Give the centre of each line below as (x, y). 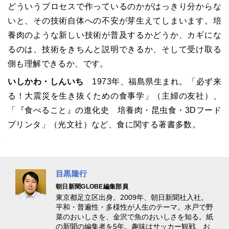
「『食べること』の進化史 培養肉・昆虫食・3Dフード (114, 110)
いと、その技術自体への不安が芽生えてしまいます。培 (114, 20)
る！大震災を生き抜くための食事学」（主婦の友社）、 (114, 96)
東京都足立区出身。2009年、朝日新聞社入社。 (132, 197)
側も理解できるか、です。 (58, 63)
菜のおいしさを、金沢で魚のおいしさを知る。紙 (134, 216)
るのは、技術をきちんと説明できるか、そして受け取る (114, 49)
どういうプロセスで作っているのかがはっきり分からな (114, 6)
